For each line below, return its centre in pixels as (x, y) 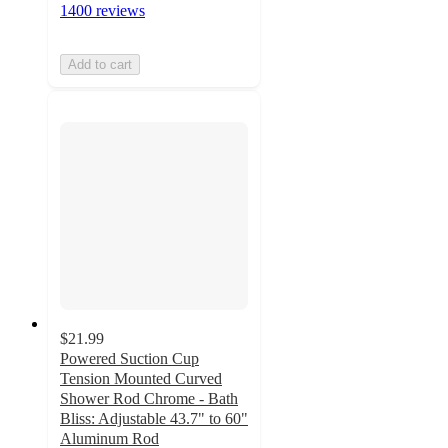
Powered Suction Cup (129, 358)
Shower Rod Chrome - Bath (149, 398)
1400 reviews (102, 11)
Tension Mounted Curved (141, 378)
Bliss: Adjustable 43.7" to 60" (154, 418)
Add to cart (100, 65)
